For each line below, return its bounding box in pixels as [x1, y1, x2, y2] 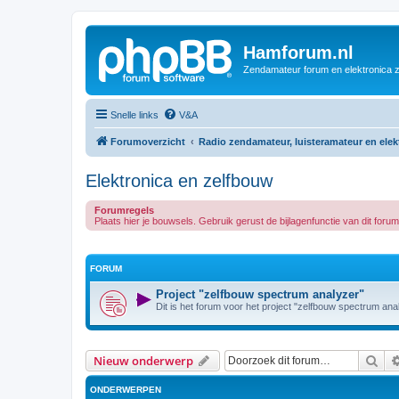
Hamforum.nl [243, 43, 354, 62]
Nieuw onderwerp [94, 352, 193, 369]
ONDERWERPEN [90, 384, 161, 395]
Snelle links [110, 109, 159, 120]
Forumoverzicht [110, 135, 185, 147]
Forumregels [94, 204, 154, 216]
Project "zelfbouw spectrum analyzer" [156, 287, 364, 301]
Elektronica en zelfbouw [85, 170, 273, 191]
